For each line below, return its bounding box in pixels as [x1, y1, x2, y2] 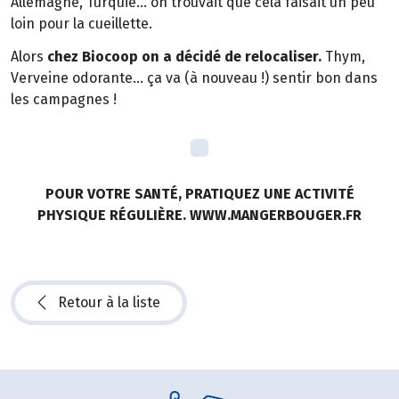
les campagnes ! [11, 91, 117, 109]
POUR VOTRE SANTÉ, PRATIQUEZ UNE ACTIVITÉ [45, 184, 354, 202]
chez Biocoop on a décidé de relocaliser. [44, 48, 322, 66]
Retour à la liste [58, 293, 160, 311]
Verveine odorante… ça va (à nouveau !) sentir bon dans [11, 69, 378, 87]
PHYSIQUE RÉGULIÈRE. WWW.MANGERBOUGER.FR [37, 206, 362, 224]
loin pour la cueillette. [11, 15, 152, 33]
